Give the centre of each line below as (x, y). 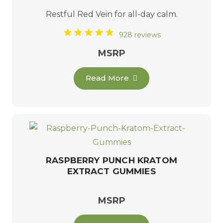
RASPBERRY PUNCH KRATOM (111, 161)
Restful (61, 14)
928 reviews (140, 35)
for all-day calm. (145, 14)
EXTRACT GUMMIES (111, 171)
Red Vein (95, 14)
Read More (108, 78)
